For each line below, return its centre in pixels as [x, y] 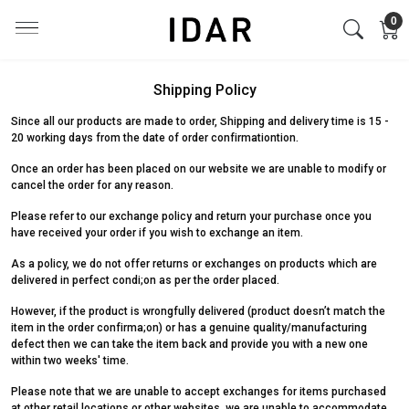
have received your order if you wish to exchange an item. [157, 233]
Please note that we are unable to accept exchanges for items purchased [199, 392]
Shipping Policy [204, 90]
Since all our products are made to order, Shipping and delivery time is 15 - [200, 121]
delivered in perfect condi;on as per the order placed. [145, 280]
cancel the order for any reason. [92, 185]
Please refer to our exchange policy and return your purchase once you [191, 216]
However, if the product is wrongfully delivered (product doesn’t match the [198, 311]
